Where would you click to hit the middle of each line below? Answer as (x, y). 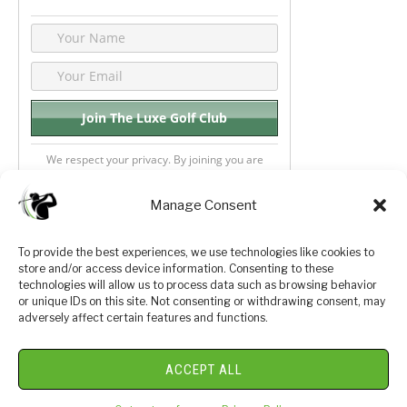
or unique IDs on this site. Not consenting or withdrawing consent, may (202, 301)
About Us (260, 276)
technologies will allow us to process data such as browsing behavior (198, 285)
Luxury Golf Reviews (203, 356)
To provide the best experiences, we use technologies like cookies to (196, 252)
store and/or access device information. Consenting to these (176, 268)
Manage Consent (203, 205)
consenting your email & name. (154, 174)
